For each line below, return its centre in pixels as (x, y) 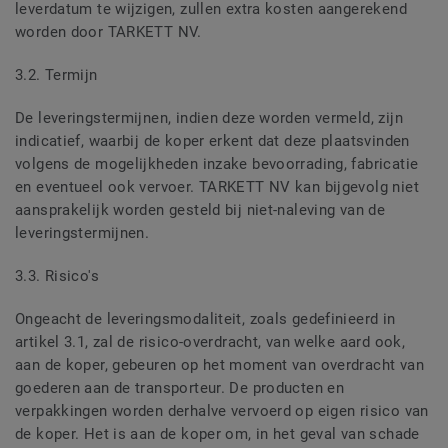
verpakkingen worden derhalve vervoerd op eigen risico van (222, 411)
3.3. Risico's (59, 276)
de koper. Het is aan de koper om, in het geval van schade (217, 434)
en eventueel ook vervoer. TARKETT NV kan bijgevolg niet (217, 187)
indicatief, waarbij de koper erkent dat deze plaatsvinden (212, 141)
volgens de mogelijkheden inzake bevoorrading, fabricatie (217, 164)
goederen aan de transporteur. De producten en (180, 388)
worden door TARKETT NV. (108, 32)
